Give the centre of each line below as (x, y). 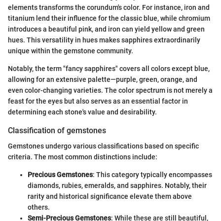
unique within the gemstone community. (71, 51)
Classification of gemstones (57, 131)
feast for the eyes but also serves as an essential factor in (98, 101)
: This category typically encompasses (152, 175)
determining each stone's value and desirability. (82, 112)
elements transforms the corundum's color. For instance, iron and (109, 8)
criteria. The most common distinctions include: (83, 157)
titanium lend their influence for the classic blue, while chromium (109, 18)
